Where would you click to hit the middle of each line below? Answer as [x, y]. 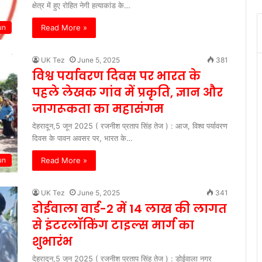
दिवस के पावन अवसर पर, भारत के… [82, 138]
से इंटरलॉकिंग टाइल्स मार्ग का [113, 225]
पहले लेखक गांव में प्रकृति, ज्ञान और [127, 93]
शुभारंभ [52, 242]
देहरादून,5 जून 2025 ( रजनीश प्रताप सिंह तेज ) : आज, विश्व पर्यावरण [130, 126]
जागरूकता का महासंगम [98, 109]
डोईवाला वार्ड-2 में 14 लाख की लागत [130, 209]
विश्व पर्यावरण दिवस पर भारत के [116, 76]
